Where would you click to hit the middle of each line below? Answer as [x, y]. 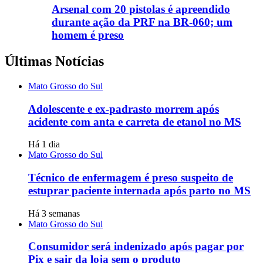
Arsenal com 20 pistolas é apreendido [141, 9]
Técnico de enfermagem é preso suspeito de [131, 178]
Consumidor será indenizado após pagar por [136, 247]
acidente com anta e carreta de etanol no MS [135, 122]
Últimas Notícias [54, 61]
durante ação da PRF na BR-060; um [142, 22]
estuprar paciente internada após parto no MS [139, 191]
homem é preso [88, 35]
